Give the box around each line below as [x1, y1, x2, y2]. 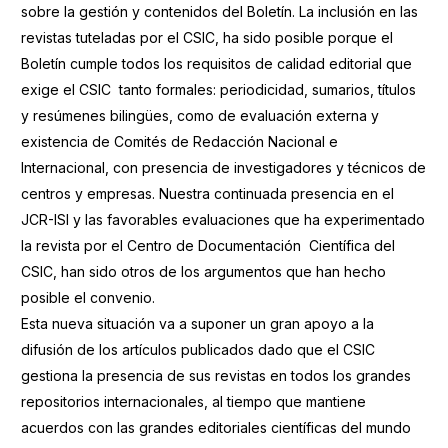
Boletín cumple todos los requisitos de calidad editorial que [20, 55, 412, 72]
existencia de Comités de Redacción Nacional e [20, 133, 338, 150]
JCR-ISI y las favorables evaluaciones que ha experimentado [20, 211, 425, 228]
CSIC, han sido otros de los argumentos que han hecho [20, 263, 386, 280]
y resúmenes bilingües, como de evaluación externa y [20, 107, 379, 124]
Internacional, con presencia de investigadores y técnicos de [20, 159, 426, 176]
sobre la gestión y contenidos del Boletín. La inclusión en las [20, 3, 418, 20]
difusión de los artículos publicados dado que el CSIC [20, 341, 375, 358]
